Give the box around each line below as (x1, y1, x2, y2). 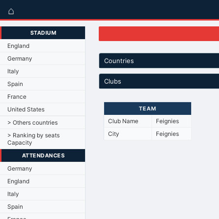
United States (7, 105, 44, 113)
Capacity (7, 138, 32, 146)
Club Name (108, 117, 138, 125)
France (7, 92, 26, 100)
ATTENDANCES (22, 152, 65, 159)
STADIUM (30, 29, 57, 36)
